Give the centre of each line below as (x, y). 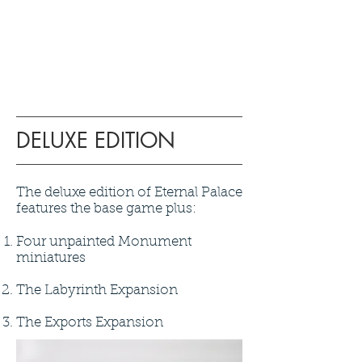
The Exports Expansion (90, 323)
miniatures (51, 259)
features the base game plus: (106, 209)
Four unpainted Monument (104, 242)
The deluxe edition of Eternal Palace (129, 193)
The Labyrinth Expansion (97, 291)
